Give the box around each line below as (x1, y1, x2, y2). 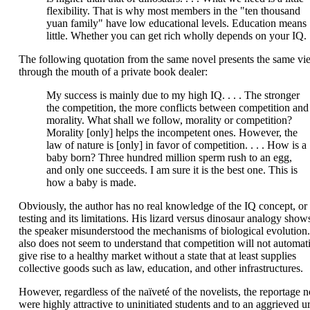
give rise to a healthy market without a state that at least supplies (18, 250, 296, 262)
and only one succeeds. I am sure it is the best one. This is (46, 164, 298, 176)
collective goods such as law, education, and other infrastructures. (18, 262, 303, 274)
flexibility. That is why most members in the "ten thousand (46, 5, 300, 17)
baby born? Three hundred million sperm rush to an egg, (46, 152, 292, 163)
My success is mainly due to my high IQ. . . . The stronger (46, 89, 300, 101)
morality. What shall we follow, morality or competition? (46, 114, 292, 126)
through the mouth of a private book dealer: (18, 66, 208, 77)
